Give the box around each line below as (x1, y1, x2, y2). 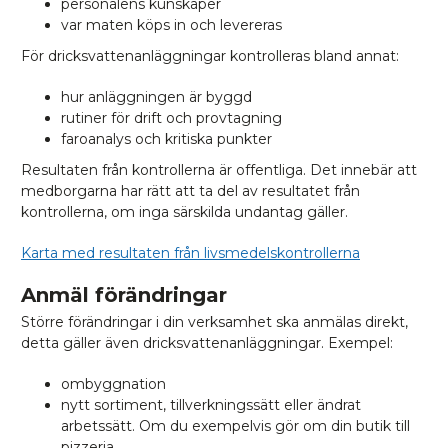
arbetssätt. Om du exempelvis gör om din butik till (61, 417, 410, 435)
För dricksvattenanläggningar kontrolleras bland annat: (21, 47, 399, 65)
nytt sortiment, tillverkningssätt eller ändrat (61, 396, 361, 414)
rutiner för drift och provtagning (61, 109, 282, 127)
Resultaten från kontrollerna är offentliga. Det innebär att (21, 161, 417, 179)
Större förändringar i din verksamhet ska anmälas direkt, (21, 313, 408, 331)
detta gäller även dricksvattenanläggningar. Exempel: (21, 334, 393, 352)
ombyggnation (61, 375, 166, 393)
